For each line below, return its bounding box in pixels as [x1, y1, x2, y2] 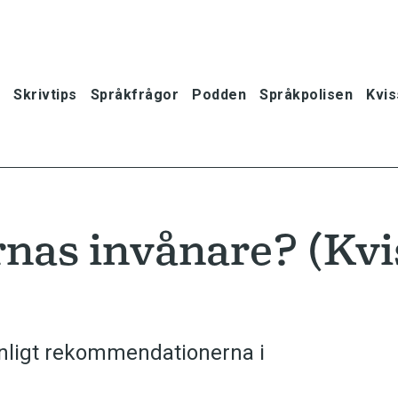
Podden [192, 85, 246, 103]
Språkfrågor [90, 85, 179, 103]
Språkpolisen [259, 85, 353, 103]
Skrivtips [13, 85, 77, 103]
